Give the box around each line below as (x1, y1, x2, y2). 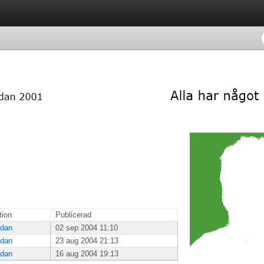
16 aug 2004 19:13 (55, 249, 118, 258)
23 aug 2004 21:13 (55, 236, 118, 245)
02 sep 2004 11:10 (55, 223, 118, 232)
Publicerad (55, 210, 91, 219)
